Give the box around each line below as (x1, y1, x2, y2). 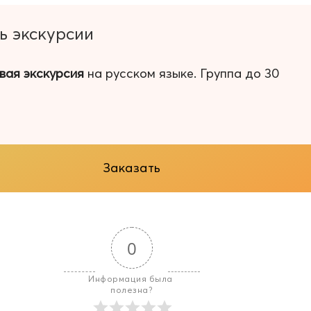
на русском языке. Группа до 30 (84, 65, 279, 81)
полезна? (110, 284, 153, 295)
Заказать (102, 159, 161, 176)
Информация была (88, 273, 176, 284)
